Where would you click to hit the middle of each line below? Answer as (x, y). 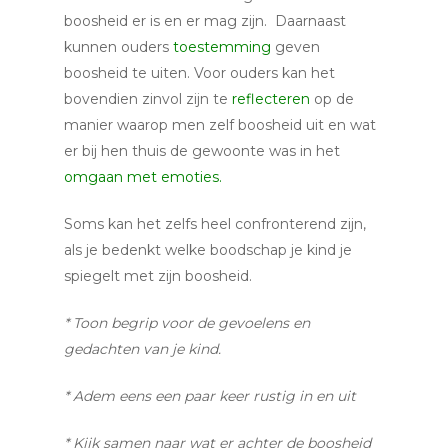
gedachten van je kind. (142, 349)
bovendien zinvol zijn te (148, 99)
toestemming (220, 47)
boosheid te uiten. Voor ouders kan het (199, 73)
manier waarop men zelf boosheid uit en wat (220, 125)
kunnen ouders (116, 47)
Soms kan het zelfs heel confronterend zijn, (215, 224)
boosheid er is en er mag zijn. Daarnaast (205, 21)
